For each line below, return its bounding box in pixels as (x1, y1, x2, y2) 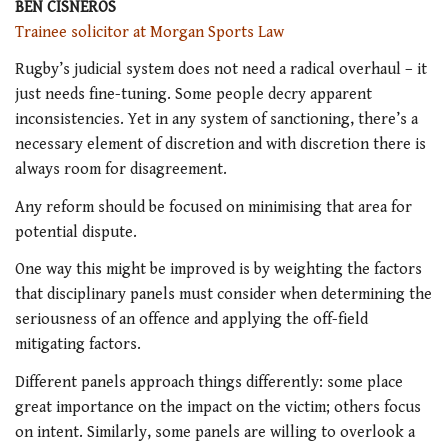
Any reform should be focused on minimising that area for (15, 197, 412, 217)
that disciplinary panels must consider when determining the (15, 285, 432, 305)
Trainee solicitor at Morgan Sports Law (15, 22, 284, 42)
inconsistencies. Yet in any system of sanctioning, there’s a (15, 110, 418, 130)
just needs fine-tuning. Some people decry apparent (15, 85, 372, 105)
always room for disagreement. (15, 160, 227, 180)
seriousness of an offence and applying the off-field (15, 310, 368, 330)
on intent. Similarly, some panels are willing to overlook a (15, 422, 415, 442)
